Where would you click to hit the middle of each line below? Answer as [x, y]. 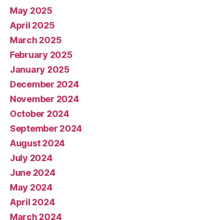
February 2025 [41, 55]
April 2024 [32, 202]
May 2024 [31, 187]
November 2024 [44, 99]
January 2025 [40, 69]
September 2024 [46, 128]
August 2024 [38, 143]
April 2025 [32, 25]
